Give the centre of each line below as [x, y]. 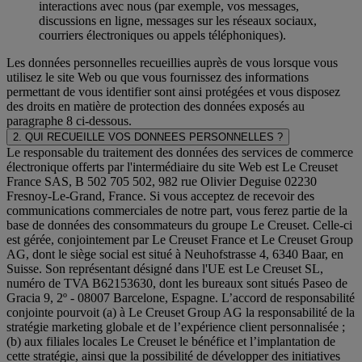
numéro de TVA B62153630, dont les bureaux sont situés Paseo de [177, 284]
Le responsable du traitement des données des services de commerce [180, 153]
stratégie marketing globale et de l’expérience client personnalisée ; [176, 327]
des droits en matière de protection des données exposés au [156, 107]
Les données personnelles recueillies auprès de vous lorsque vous [172, 63]
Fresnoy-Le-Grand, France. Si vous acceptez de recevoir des [160, 196]
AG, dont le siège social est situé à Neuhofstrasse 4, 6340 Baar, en [175, 255]
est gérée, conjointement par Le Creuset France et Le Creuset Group [180, 240]
